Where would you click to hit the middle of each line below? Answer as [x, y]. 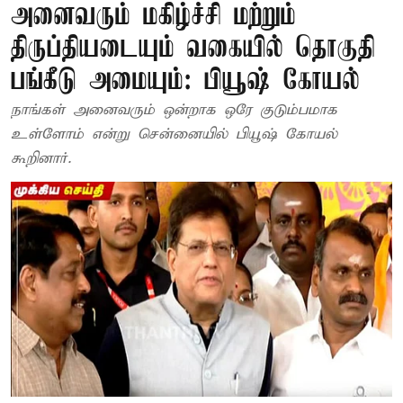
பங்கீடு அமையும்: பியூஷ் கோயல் [185, 81]
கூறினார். [41, 159]
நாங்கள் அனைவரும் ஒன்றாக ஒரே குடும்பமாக [174, 110]
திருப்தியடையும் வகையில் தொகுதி [193, 49]
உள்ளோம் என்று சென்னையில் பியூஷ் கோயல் [174, 134]
